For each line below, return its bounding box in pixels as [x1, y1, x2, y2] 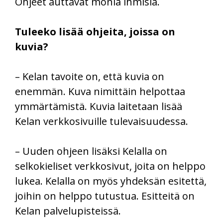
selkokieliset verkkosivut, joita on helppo [15, 159, 206, 173]
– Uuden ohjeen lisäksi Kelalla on [15, 144, 167, 158]
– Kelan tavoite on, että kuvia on [15, 70, 164, 84]
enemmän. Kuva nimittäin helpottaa [15, 85, 185, 99]
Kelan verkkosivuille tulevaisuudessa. [15, 114, 188, 128]
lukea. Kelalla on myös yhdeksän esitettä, [15, 174, 207, 188]
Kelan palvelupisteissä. [15, 204, 121, 218]
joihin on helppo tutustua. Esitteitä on [15, 189, 195, 203]
